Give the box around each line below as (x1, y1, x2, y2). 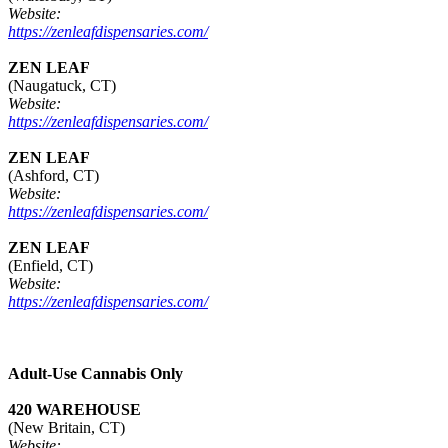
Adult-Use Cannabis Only (8, 365, 183, 383)
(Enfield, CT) (8, 257, 93, 275)
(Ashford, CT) (8, 167, 99, 185)
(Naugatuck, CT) (8, 77, 116, 95)
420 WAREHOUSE (8, 401, 141, 419)
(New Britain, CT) (8, 419, 125, 437)
